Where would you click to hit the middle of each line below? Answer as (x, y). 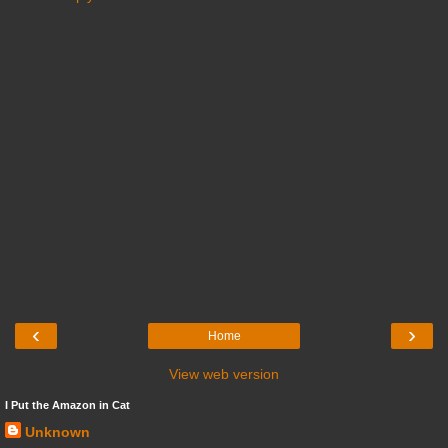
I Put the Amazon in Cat (67, 404)
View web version (224, 373)
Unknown (57, 431)
